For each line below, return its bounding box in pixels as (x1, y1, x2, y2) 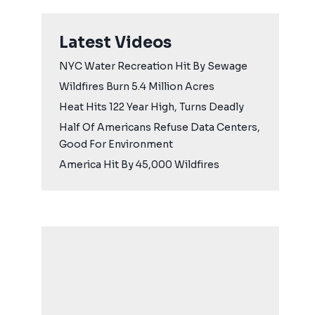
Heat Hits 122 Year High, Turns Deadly (59, 101, 245, 114)
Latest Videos (59, 33, 172, 53)
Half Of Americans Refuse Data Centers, (59, 121, 261, 134)
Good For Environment (59, 138, 174, 151)
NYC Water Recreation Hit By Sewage (59, 60, 248, 73)
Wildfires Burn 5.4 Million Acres (59, 80, 215, 94)
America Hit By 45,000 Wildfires (59, 158, 220, 172)
